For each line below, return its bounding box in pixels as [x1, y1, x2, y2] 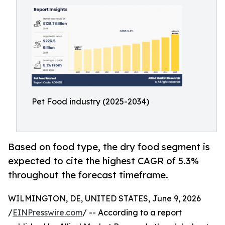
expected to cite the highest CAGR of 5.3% [8, 155, 199, 167]
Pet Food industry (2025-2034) [32, 96, 149, 106]
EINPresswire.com [13, 207, 82, 218]
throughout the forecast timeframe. [8, 169, 168, 181]
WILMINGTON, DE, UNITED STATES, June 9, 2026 [8, 193, 201, 204]
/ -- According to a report [82, 207, 182, 218]
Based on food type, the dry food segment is [8, 141, 210, 153]
